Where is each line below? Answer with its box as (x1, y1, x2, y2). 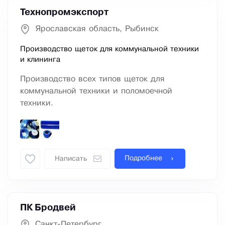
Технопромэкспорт (20, 9, 108, 17)
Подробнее (125, 155, 162, 162)
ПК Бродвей (20, 204, 76, 212)
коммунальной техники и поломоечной (20, 87, 172, 95)
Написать (55, 156, 87, 163)
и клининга (20, 56, 60, 64)
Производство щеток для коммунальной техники (20, 46, 199, 53)
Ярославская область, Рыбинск (35, 25, 159, 33)
